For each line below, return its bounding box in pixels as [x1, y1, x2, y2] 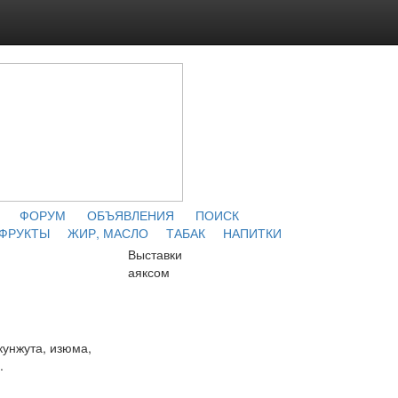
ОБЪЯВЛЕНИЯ [87, 206, 174, 224]
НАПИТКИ [222, 224, 282, 242]
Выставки [128, 245, 182, 263]
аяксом [128, 263, 170, 281]
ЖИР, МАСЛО [67, 224, 148, 242]
